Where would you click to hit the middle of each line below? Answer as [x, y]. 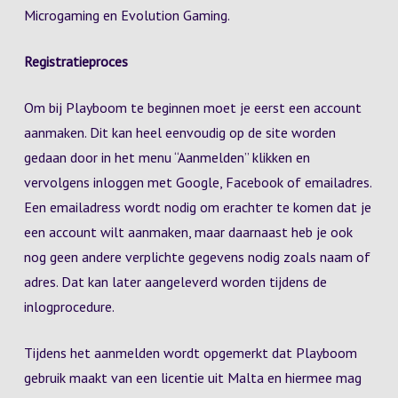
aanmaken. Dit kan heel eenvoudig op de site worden [179, 132]
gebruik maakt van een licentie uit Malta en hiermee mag [192, 378]
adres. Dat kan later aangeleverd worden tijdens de [175, 282]
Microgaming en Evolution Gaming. [127, 15]
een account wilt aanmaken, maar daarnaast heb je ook [188, 232]
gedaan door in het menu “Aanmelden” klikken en [167, 157]
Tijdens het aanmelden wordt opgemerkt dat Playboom [190, 353]
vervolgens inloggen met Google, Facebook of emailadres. [197, 182]
